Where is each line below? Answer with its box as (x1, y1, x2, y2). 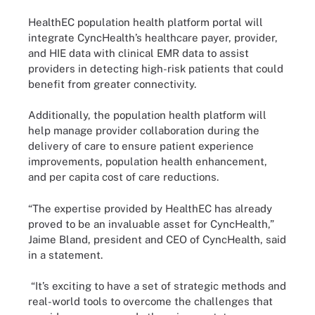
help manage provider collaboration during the (28, 124, 259, 136)
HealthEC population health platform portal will (28, 15, 263, 28)
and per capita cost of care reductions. (28, 171, 219, 183)
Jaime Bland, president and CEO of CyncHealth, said (28, 233, 286, 245)
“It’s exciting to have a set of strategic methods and (28, 280, 286, 292)
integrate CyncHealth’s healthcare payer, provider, (28, 31, 278, 44)
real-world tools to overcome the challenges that (28, 295, 273, 307)
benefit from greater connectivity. (28, 77, 196, 90)
